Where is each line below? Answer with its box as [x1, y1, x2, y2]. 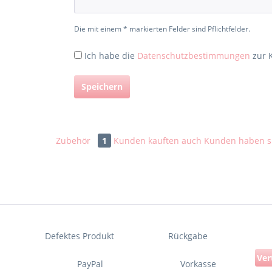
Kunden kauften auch [114, 135, 202, 146]
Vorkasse [180, 258, 217, 270]
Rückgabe [168, 230, 208, 242]
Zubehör [56, 135, 93, 146]
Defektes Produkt [45, 230, 115, 242]
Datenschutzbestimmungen [137, 50, 250, 61]
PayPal [76, 258, 103, 270]
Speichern [81, 81, 123, 92]
